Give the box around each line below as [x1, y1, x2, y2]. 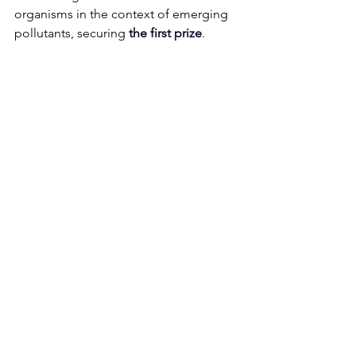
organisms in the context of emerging [14, 6, 231, 22]
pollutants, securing [14, 25, 129, 41]
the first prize [129, 25, 202, 41]
